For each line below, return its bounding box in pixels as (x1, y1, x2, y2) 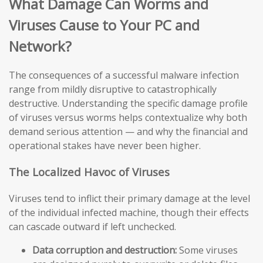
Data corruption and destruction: (32, 243, 177, 257)
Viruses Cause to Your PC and (9, 15, 200, 35)
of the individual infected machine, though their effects (9, 205, 249, 219)
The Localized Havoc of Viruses (9, 164, 170, 180)
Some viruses (177, 243, 238, 257)
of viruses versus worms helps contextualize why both (9, 111, 247, 124)
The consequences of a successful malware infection (9, 69, 239, 82)
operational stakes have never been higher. (9, 139, 201, 153)
